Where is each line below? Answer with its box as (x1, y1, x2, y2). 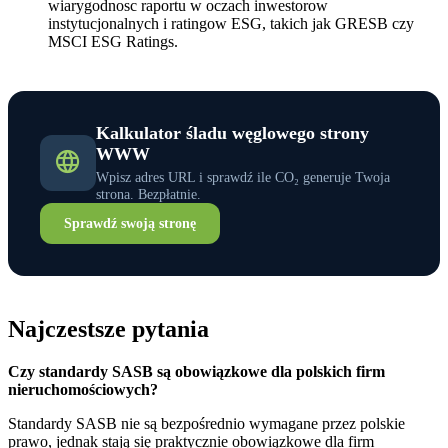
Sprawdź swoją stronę (64, 215, 196, 232)
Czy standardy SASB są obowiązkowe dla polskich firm (8, 363, 385, 381)
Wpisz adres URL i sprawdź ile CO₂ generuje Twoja (96, 169, 390, 186)
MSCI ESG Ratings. (48, 33, 178, 51)
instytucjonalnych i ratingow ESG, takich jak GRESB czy (48, 15, 414, 33)
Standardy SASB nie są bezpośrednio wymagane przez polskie (8, 415, 405, 433)
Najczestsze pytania (8, 316, 209, 343)
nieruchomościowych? (8, 381, 158, 399)
